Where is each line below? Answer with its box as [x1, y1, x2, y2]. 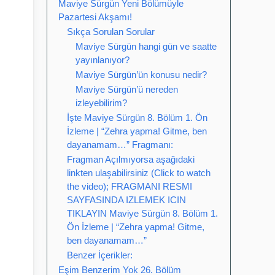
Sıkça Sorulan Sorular [67, 26, 155, 37]
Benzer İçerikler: [67, 250, 133, 260]
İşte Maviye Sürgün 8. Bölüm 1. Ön [67, 112, 207, 123]
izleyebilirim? [76, 98, 127, 108]
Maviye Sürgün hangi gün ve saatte [76, 41, 217, 52]
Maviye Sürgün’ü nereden [76, 84, 178, 95]
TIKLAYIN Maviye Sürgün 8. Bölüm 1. [67, 208, 218, 219]
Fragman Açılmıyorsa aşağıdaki [67, 154, 195, 165]
